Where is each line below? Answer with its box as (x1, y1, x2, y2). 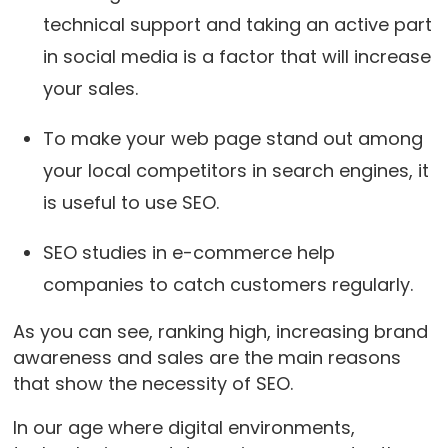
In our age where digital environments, (12, 414, 355, 440)
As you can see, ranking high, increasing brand (12, 318, 428, 344)
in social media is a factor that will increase (42, 43, 431, 69)
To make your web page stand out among (42, 125, 423, 151)
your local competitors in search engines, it (42, 157, 429, 183)
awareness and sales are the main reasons (12, 344, 401, 370)
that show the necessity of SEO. (12, 370, 293, 396)
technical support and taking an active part (42, 11, 432, 37)
